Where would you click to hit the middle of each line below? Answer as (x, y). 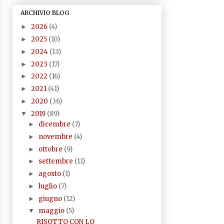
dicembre (55, 124)
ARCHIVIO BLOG (45, 12)
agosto (51, 174)
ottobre (51, 149)
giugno (51, 198)
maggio (52, 211)
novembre (56, 136)
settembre (57, 161)
